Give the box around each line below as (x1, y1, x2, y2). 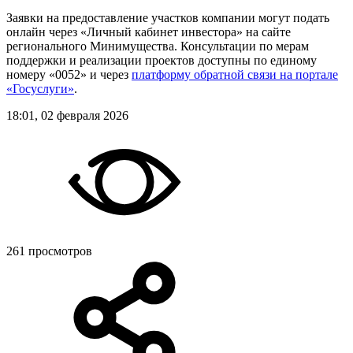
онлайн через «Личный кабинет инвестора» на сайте (6, 24, 291, 39)
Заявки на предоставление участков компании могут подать (6, 10, 329, 24)
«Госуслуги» (6, 81, 74, 95)
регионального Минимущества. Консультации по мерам (6, 39, 309, 53)
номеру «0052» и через (6, 67, 132, 81)
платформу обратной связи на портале (132, 67, 338, 81)
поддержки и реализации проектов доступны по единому (6, 53, 317, 67)
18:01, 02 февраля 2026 (6, 108, 128, 122)
